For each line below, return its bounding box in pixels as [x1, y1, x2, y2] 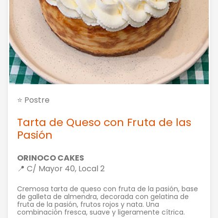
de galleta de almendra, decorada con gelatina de [17, 192, 189, 201]
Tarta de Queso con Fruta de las [17, 115, 191, 130]
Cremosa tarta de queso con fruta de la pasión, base [17, 184, 198, 194]
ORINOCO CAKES [17, 152, 84, 163]
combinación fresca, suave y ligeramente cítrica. [17, 207, 185, 217]
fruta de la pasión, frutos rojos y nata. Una [17, 200, 159, 209]
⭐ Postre [17, 94, 50, 106]
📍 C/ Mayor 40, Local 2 [17, 163, 105, 174]
